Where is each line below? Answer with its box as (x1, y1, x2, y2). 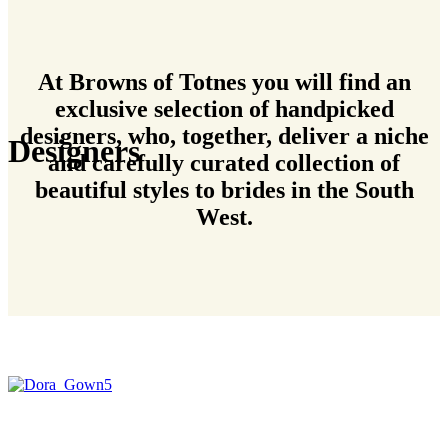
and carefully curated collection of (48, 149, 400, 176)
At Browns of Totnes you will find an (37, 68, 411, 95)
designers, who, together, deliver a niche (19, 122, 429, 149)
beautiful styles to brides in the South (34, 176, 414, 203)
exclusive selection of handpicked (54, 95, 394, 122)
